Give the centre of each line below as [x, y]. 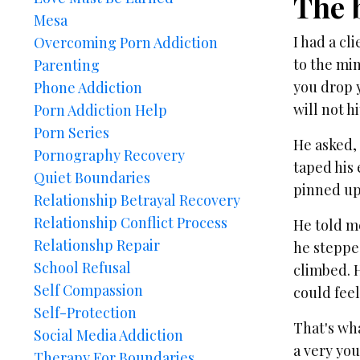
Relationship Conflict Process [131, 223]
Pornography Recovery [109, 155]
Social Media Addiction [108, 335]
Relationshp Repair [97, 245]
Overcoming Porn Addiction [126, 43]
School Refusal [82, 268]
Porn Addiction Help [100, 110]
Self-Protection [85, 313]
